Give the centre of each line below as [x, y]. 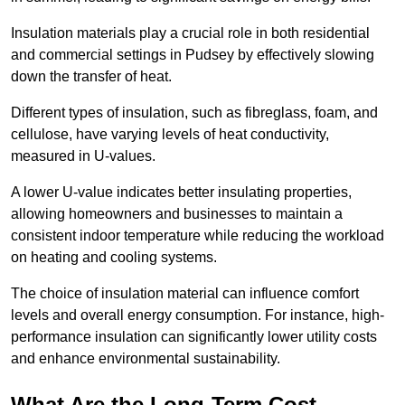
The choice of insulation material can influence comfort [185, 294]
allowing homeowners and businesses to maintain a [177, 214]
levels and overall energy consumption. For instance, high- [198, 316]
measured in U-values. [85, 156]
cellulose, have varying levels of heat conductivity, [170, 135]
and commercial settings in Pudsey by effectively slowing [193, 55]
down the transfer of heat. [91, 77]
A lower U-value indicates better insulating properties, [181, 193]
